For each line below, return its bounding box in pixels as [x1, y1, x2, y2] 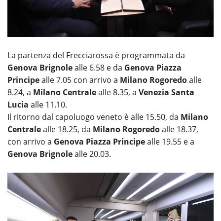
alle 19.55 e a [145, 136, 194, 147]
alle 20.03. [73, 148, 111, 160]
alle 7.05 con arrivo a [41, 74, 120, 86]
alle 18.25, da [41, 124, 93, 135]
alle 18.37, [160, 124, 198, 135]
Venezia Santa [139, 87, 194, 98]
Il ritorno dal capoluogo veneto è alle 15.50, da [7, 111, 179, 123]
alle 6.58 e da [73, 62, 124, 74]
